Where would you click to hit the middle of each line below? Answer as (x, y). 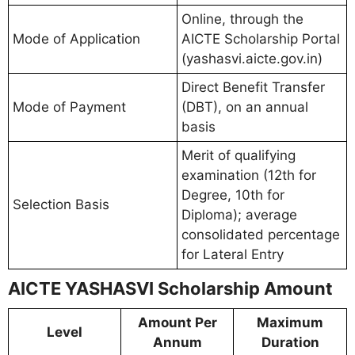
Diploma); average (239, 215)
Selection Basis (61, 205)
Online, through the (242, 19)
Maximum (290, 323)
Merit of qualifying (239, 156)
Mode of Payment (69, 107)
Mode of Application (76, 39)
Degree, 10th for (233, 195)
